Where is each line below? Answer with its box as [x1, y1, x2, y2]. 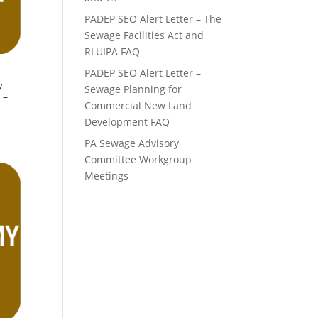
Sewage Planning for [84, 82, 182, 96]
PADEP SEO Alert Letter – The [84, 12, 222, 26]
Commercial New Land [84, 99, 192, 112]
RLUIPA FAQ [84, 45, 141, 58]
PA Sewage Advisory [84, 136, 180, 150]
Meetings [84, 169, 129, 182]
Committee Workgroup [84, 153, 192, 166]
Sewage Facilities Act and [84, 28, 204, 42]
